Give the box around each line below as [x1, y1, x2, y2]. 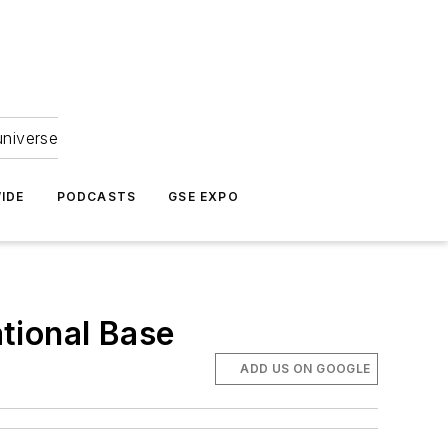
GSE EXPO [168, 189, 239, 204]
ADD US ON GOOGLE [240, 361, 371, 377]
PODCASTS [56, 189, 137, 204]
